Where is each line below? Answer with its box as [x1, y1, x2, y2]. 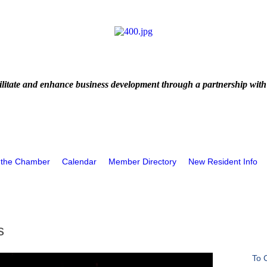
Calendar [62, 157, 97, 166]
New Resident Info [188, 157, 257, 166]
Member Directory [108, 157, 176, 166]
